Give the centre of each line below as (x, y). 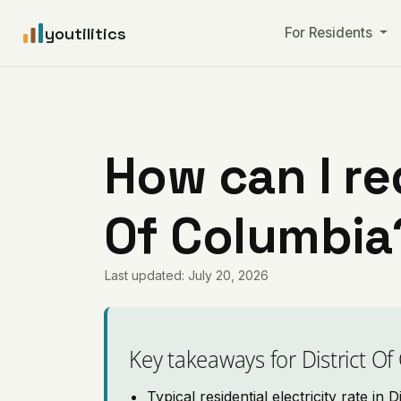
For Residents (330, 33)
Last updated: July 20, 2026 (187, 275)
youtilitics (85, 33)
